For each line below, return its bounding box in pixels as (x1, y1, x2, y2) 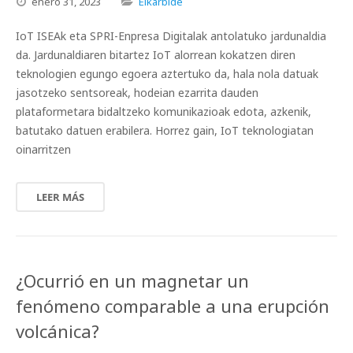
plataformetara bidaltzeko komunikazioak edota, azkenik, (16, 104, 311, 119)
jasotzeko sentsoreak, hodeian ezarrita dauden (16, 85, 258, 100)
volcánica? (16, 319, 99, 343)
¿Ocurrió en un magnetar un (16, 269, 249, 292)
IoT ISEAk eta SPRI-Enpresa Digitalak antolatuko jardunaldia (16, 28, 326, 43)
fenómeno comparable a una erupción (16, 294, 329, 318)
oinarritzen (16, 142, 71, 157)
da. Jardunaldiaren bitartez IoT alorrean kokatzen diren (16, 47, 295, 62)
